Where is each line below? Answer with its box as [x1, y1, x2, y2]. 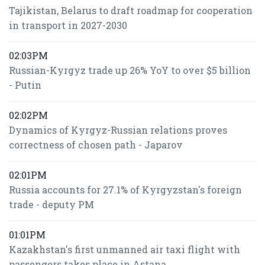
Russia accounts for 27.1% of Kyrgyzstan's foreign [9, 183, 242, 196]
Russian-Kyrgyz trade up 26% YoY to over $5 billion [9, 64, 251, 76]
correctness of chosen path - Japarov [9, 138, 183, 151]
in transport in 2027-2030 [9, 19, 127, 31]
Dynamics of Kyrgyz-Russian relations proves [9, 124, 227, 136]
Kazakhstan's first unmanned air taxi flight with [9, 243, 240, 256]
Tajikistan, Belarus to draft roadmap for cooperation [9, 4, 253, 17]
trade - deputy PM [9, 198, 94, 211]
